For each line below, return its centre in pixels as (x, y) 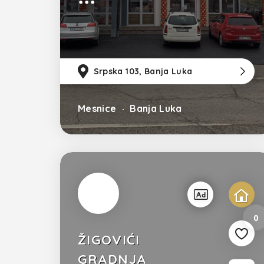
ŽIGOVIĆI (109, 240)
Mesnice (97, 108)
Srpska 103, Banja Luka (142, 71)
